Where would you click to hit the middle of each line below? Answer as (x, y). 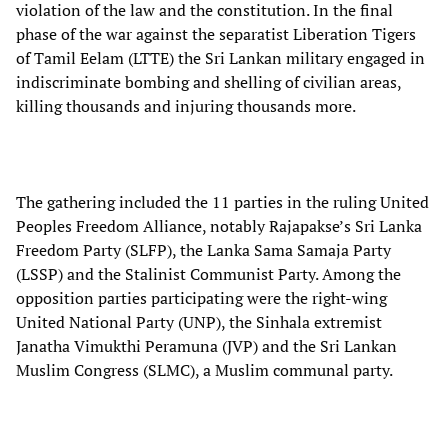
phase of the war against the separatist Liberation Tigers (216, 33)
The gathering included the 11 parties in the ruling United (222, 201)
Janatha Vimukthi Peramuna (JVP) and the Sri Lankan (206, 345)
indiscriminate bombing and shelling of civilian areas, (208, 81)
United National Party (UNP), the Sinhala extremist (199, 321)
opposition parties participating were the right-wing (201, 297)
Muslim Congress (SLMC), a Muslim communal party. (204, 369)
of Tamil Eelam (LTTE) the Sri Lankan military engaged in (220, 57)
